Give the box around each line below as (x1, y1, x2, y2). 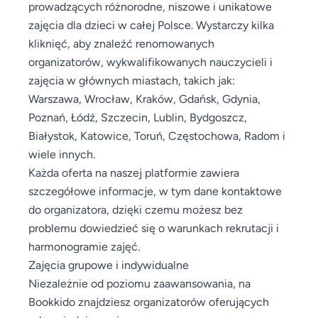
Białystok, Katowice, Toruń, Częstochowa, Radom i (28, 128, 285, 142)
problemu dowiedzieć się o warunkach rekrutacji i (28, 221, 279, 234)
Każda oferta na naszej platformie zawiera (28, 165, 239, 179)
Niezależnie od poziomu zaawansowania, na (28, 276, 251, 290)
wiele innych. (28, 147, 95, 160)
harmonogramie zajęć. (28, 239, 140, 253)
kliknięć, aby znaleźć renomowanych (28, 36, 214, 50)
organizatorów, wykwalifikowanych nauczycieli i (28, 55, 273, 68)
